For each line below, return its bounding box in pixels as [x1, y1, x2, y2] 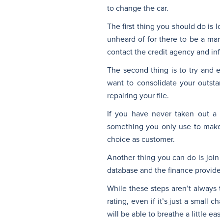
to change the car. [107, 3, 168, 13]
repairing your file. [107, 90, 169, 101]
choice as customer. [107, 134, 175, 144]
